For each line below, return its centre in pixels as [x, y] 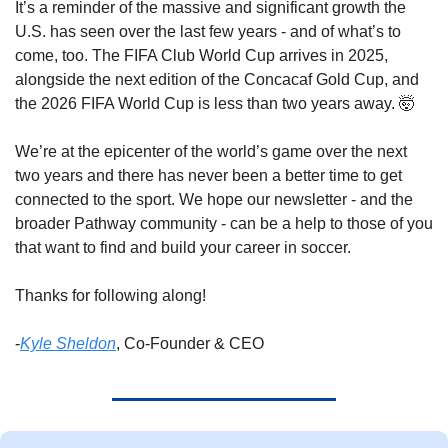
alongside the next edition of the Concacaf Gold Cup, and [217, 80]
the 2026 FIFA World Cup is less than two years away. [207, 104]
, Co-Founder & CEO [190, 344]
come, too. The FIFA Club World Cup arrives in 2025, [201, 56]
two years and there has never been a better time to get [208, 176]
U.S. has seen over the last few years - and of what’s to [208, 32]
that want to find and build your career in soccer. [185, 248]
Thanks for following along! [112, 296]
